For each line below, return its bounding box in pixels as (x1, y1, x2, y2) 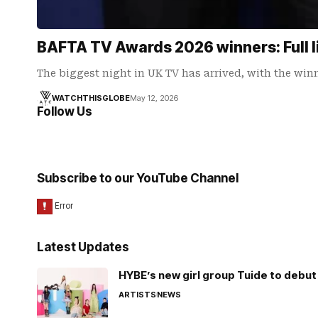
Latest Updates (37, 240, 129, 254)
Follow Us (37, 104, 92, 119)
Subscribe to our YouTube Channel (37, 171, 238, 185)
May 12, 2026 (129, 93, 178, 103)
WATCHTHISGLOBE (51, 93, 130, 103)
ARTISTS (119, 290, 156, 300)
